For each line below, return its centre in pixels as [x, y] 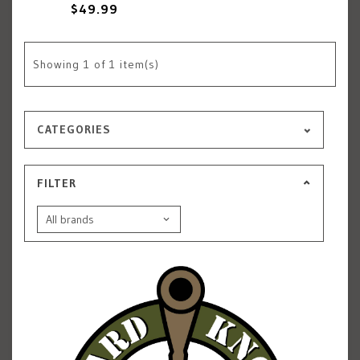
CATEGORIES [74, 129]
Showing [56, 64]
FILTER [57, 183]
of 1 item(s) [127, 64]
